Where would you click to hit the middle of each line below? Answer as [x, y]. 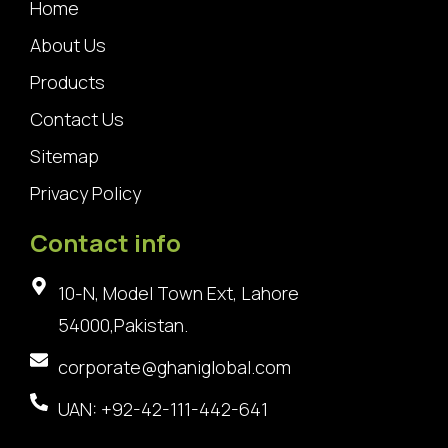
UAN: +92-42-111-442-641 [162, 409]
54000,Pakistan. [124, 325]
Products [67, 82]
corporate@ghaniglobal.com [174, 367]
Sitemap [64, 156]
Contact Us [77, 119]
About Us [68, 45]
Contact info [105, 242]
